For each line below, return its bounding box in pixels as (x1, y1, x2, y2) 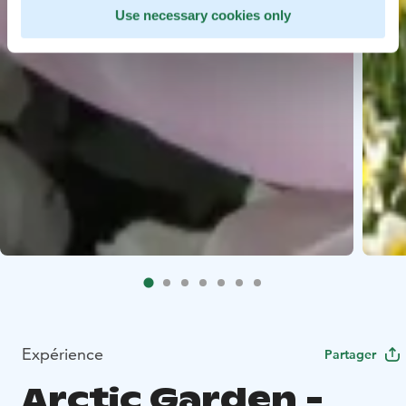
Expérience (22, 343, 103, 364)
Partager (324, 345, 376, 362)
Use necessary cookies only (115, 7, 291, 24)
